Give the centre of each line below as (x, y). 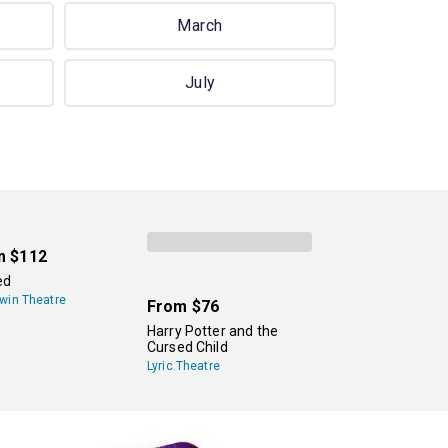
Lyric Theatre (183, 365)
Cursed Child (187, 346)
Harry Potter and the (212, 330)
